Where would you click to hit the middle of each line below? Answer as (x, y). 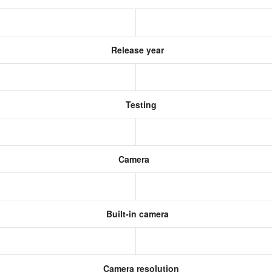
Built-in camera (136, 214)
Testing (140, 104)
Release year (136, 50)
